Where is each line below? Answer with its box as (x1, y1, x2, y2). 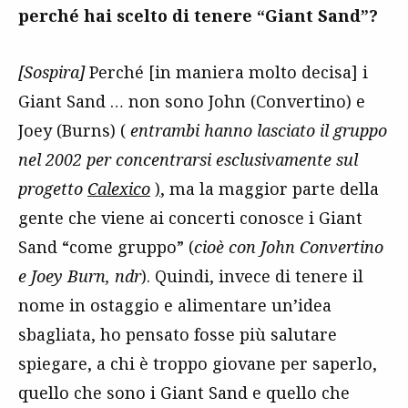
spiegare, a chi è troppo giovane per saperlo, (18, 352, 377, 374)
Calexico (87, 177, 150, 199)
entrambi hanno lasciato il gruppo (126, 118, 387, 141)
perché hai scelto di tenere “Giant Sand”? (18, 4, 378, 26)
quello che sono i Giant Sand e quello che (18, 381, 350, 403)
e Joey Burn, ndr (18, 264, 141, 287)
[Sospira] (18, 60, 85, 83)
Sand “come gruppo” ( (18, 235, 194, 258)
